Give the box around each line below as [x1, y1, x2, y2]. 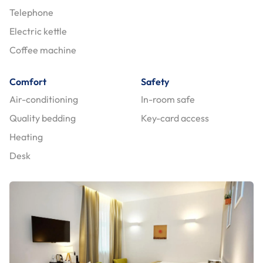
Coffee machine [9, 43, 76, 56]
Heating [9, 130, 43, 143]
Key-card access [141, 112, 209, 124]
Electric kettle [9, 25, 67, 37]
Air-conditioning [9, 93, 78, 105]
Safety [141, 75, 169, 87]
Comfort [9, 75, 46, 87]
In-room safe [141, 93, 195, 105]
